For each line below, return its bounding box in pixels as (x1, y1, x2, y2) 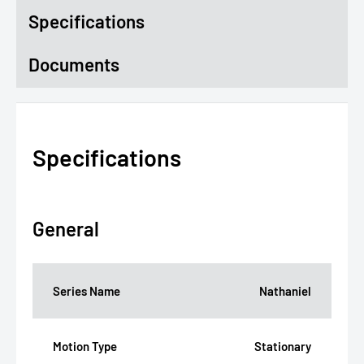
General (32, 217, 99, 241)
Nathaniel (259, 284, 311, 299)
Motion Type (53, 339, 117, 354)
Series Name (53, 284, 120, 299)
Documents (28, 54, 119, 76)
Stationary (254, 339, 311, 354)
